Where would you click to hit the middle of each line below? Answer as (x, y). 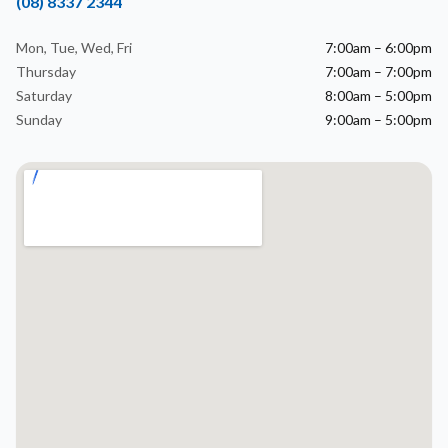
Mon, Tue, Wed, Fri (74, 47)
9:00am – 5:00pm (378, 119)
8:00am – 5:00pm (378, 95)
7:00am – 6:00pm (378, 47)
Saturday (44, 95)
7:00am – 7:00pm (378, 71)
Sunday (39, 119)
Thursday (46, 71)
